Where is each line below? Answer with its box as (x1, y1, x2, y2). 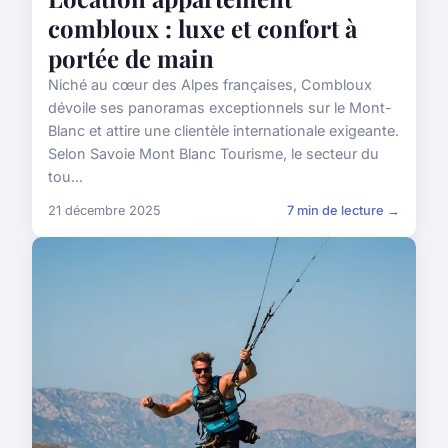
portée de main (48, 41, 214, 74)
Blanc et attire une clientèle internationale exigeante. (48, 121, 399, 139)
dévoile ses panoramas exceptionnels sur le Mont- (48, 98, 392, 116)
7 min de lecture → (287, 202, 400, 218)
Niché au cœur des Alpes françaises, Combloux (48, 75, 372, 93)
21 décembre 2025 (48, 202, 161, 218)
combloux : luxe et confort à (48, 11, 357, 44)
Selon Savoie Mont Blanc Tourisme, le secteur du (48, 144, 379, 162)
